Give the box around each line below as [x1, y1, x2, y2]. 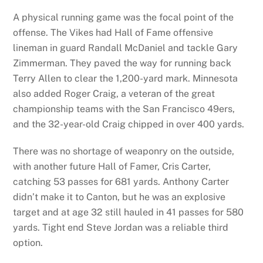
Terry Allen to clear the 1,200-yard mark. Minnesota [13, 72, 238, 84]
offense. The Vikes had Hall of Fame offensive [13, 26, 214, 38]
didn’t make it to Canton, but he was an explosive [13, 191, 226, 203]
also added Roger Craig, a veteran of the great [13, 87, 215, 99]
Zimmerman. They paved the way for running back [13, 57, 232, 69]
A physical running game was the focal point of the [13, 11, 234, 23]
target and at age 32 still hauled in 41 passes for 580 [13, 207, 244, 218]
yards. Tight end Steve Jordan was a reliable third [13, 222, 229, 234]
